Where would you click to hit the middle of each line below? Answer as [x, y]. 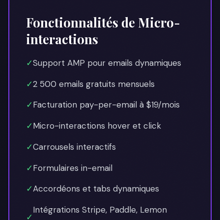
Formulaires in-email [73, 168]
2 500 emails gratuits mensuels [94, 84]
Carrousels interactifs [74, 147]
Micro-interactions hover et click [97, 126]
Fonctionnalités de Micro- [103, 22]
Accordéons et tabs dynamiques [96, 189]
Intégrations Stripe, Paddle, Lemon [100, 210]
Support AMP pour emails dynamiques [107, 63]
